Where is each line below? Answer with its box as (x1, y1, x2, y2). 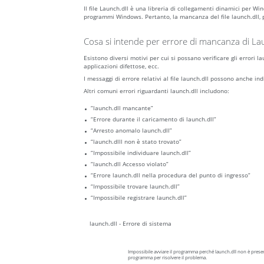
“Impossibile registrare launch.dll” (91, 193, 187, 202)
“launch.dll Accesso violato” (91, 160, 169, 169)
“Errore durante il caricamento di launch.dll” (91, 115, 216, 124)
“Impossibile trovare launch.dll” (91, 182, 180, 191)
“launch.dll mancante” (91, 104, 153, 113)
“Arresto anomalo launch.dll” (91, 126, 172, 135)
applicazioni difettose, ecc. (84, 62, 159, 71)
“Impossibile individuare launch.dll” (91, 148, 191, 157)
